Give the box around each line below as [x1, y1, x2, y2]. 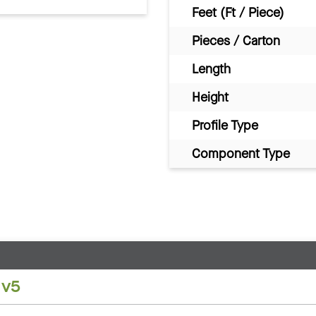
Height [192, 88, 229, 106]
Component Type [192, 145, 290, 162]
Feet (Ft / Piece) [192, 4, 284, 21]
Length [192, 60, 231, 78]
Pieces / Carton [192, 32, 280, 49]
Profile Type [192, 116, 258, 134]
